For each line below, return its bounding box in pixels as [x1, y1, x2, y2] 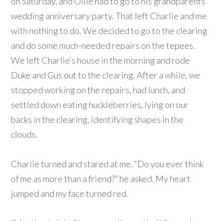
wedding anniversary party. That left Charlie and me [11, 10, 207, 22]
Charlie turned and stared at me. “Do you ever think [11, 158, 204, 170]
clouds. [11, 129, 38, 140]
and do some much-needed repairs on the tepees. [11, 40, 196, 51]
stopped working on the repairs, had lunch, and [11, 84, 185, 96]
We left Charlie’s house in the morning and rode [11, 55, 190, 66]
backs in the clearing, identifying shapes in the [11, 114, 184, 125]
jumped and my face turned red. [11, 188, 129, 199]
